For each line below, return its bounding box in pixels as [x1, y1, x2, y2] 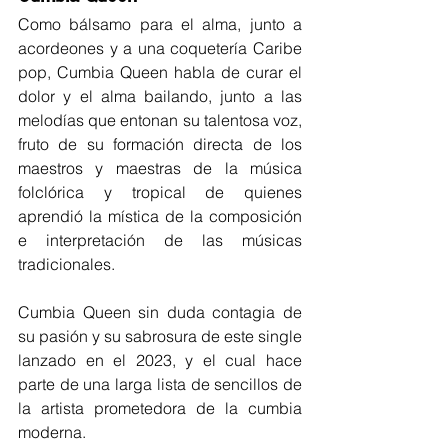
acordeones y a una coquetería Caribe [18, 38, 302, 59]
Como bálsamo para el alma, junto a [18, 14, 302, 35]
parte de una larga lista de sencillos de [18, 374, 302, 395]
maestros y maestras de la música [18, 158, 302, 179]
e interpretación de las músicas [18, 230, 302, 251]
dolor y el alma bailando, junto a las [18, 86, 302, 107]
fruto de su [18, 134, 104, 155]
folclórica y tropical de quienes [18, 182, 302, 203]
